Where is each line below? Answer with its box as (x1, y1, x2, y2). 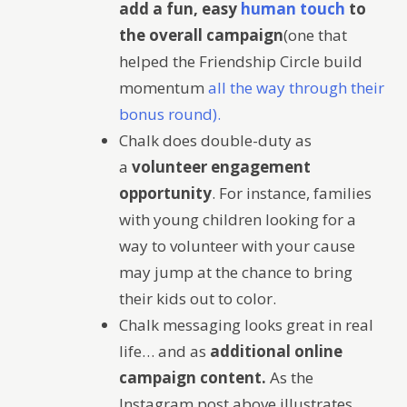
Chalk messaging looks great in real (119, 313, 373, 335)
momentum (119, 76, 208, 98)
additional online (210, 340, 342, 362)
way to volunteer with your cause (119, 234, 355, 256)
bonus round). (119, 103, 221, 124)
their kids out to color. (119, 287, 276, 309)
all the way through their (208, 76, 384, 98)
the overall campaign (119, 24, 283, 45)
